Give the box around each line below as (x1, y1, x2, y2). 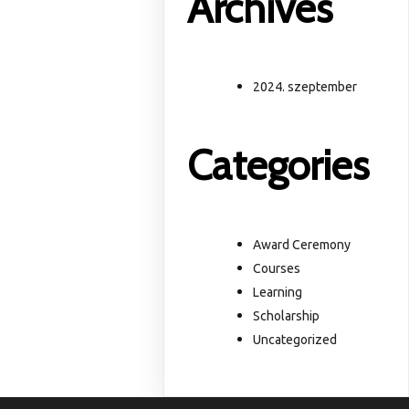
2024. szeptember (253, 79, 358, 95)
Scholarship (253, 308, 320, 323)
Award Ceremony (253, 236, 351, 252)
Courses (253, 260, 301, 276)
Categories (187, 141, 370, 191)
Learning (253, 284, 303, 299)
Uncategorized (253, 331, 338, 347)
